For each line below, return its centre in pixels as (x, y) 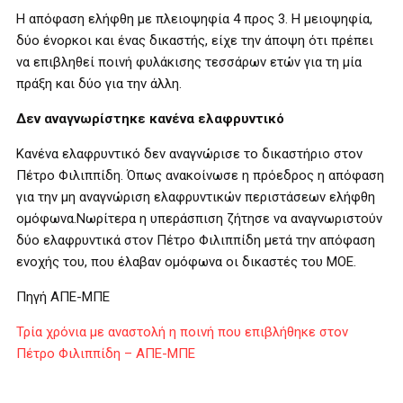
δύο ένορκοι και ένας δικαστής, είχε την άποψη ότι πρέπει (195, 40)
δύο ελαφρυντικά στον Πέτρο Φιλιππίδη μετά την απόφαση (196, 240)
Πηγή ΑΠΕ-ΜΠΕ (63, 297)
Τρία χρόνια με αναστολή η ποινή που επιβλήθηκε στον (182, 332)
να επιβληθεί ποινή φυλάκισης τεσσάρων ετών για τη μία (189, 62)
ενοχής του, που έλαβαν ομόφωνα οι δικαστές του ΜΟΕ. (186, 262)
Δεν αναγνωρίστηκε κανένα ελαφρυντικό (150, 119)
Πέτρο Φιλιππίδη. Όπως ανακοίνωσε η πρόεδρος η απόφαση (200, 175)
